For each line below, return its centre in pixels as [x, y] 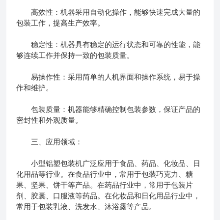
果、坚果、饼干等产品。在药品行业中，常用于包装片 [105, 185]
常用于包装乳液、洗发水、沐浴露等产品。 [86, 206]
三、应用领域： [50, 141]
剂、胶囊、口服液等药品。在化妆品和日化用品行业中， [109, 195]
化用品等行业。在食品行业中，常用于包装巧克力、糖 [105, 174]
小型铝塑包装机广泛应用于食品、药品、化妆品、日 [109, 163]
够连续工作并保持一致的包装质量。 [75, 55]
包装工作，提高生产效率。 [61, 23]
